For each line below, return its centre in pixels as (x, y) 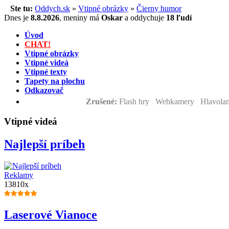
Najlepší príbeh (44, 144)
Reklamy (19, 175)
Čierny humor (159, 8)
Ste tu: (18, 8)
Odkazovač (44, 90)
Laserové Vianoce (51, 215)
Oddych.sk (52, 8)
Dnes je (17, 18)
